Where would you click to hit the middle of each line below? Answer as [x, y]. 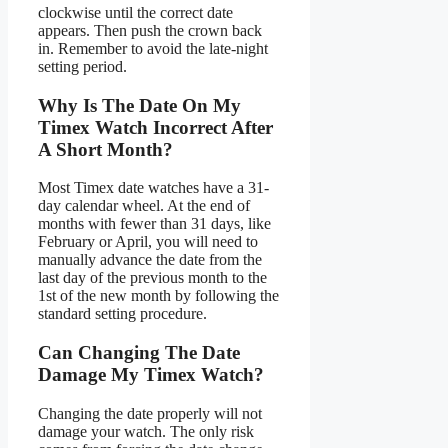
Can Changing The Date [139, 353]
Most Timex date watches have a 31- [153, 188]
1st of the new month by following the [158, 296]
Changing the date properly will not [150, 413]
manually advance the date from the [150, 260]
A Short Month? [105, 149]
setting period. [82, 66]
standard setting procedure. [122, 314]
